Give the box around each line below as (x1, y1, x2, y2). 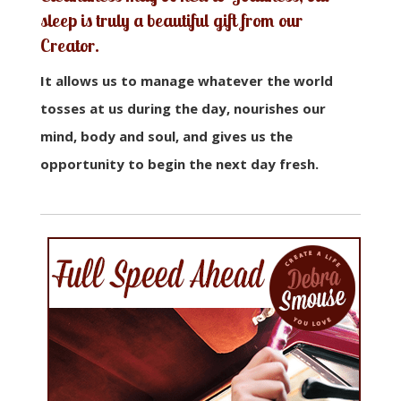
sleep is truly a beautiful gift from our (39, 9, 303, 31)
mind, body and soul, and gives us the (39, 127, 293, 145)
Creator (39, 34, 95, 56)
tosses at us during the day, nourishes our (39, 99, 326, 117)
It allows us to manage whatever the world (39, 72, 333, 90)
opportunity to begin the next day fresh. (39, 155, 319, 173)
